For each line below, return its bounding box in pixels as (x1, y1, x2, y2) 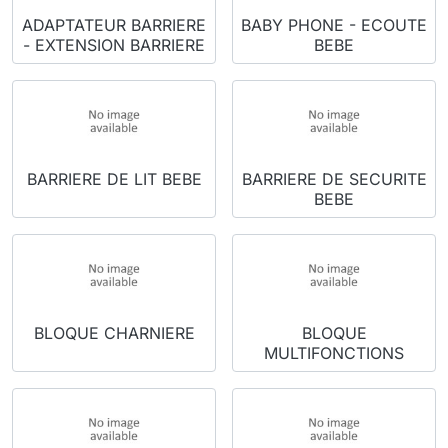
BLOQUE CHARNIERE (33, 322, 195, 343)
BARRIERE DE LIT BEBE (26, 168, 202, 189)
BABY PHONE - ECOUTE (241, 14, 427, 35)
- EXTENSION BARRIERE (23, 34, 205, 55)
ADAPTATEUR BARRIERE (22, 14, 206, 35)
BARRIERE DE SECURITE (241, 168, 427, 189)
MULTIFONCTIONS (264, 342, 404, 363)
